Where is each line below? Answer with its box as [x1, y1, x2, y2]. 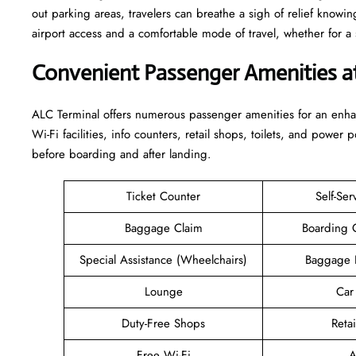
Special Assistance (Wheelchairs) [79, 250, 247, 269]
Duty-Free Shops [122, 314, 205, 332]
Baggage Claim [124, 219, 203, 237]
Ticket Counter [126, 187, 200, 205]
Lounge [144, 282, 183, 300]
